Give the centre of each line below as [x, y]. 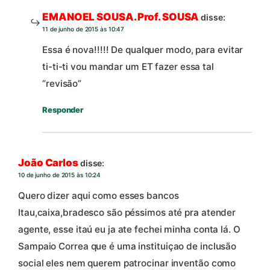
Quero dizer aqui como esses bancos [99, 195]
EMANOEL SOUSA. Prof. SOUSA [121, 17]
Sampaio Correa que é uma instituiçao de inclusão [127, 246]
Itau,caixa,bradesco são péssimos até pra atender [127, 212]
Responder [63, 109]
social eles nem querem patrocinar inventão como [127, 263]
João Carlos [48, 163]
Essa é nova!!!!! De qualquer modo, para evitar [143, 49]
